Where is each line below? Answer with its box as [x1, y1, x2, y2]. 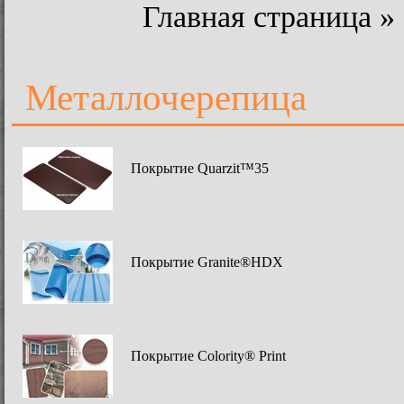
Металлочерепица [25, 77, 307, 118]
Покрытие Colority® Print [131, 348, 286, 363]
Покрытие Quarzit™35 [131, 161, 269, 176]
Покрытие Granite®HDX [131, 254, 283, 270]
